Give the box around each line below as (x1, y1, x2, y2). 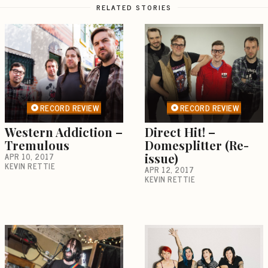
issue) (145, 150, 178, 166)
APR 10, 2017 (5, 150, 54, 163)
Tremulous (5, 136, 69, 153)
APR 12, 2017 (145, 163, 194, 176)
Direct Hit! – (145, 123, 215, 140)
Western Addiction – (5, 123, 123, 140)
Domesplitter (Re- (145, 136, 249, 153)
